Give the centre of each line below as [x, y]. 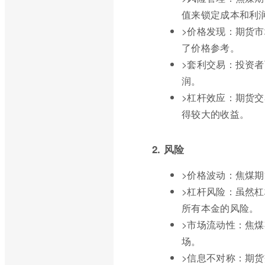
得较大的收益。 [216, 114]
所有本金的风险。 [220, 208]
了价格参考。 [211, 48]
